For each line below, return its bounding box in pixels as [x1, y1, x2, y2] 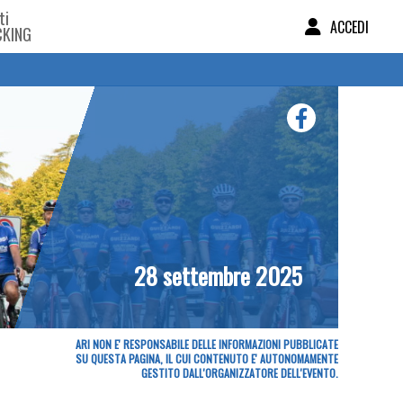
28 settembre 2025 [134, 258, 302, 293]
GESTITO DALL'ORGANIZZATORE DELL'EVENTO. [141, 365, 338, 381]
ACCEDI [330, 16, 369, 38]
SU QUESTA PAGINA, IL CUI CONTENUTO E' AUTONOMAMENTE [76, 351, 338, 366]
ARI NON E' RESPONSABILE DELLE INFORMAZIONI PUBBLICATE [76, 336, 338, 352]
